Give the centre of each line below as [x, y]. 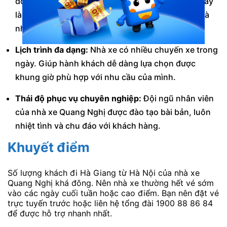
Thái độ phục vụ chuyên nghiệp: [78, 98]
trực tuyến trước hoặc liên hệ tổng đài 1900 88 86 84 [110, 203]
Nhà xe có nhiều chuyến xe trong [153, 49]
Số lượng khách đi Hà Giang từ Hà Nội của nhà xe [104, 173]
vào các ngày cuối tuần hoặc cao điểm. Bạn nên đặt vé [113, 193]
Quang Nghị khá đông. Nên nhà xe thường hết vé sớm [111, 183]
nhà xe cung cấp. [48, 28]
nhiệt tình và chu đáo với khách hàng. [88, 125]
